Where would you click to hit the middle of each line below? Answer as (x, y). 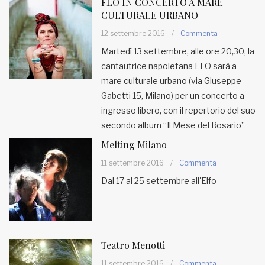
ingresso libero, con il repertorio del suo (178, 110)
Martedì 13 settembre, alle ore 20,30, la (178, 51)
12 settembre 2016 (133, 33)
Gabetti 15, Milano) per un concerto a (173, 96)
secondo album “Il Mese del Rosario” (173, 125)
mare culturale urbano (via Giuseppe (171, 81)
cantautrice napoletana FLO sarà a (169, 66)
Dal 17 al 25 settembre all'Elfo (159, 181)
